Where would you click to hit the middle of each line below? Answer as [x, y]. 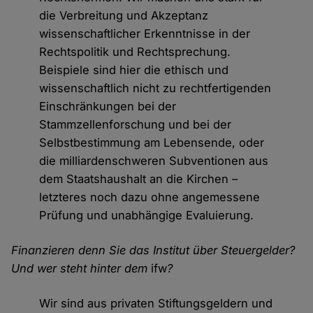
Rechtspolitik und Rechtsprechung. [135, 52]
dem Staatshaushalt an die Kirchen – [139, 179]
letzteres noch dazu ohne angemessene [150, 197]
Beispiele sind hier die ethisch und [134, 70]
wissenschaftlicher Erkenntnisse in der [145, 34]
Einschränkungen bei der [108, 107]
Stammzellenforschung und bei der [136, 125]
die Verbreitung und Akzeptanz [124, 16]
